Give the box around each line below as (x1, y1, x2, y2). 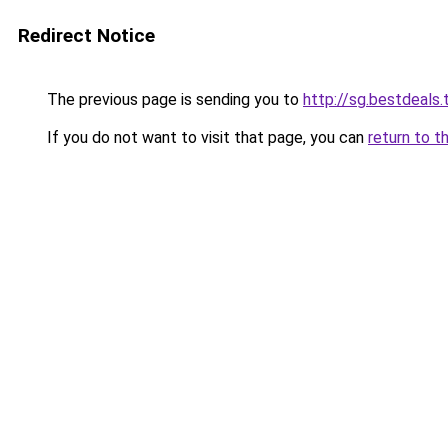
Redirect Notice (18, 24, 155, 47)
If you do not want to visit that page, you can (43, 128, 368, 147)
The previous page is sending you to (43, 90, 303, 109)
